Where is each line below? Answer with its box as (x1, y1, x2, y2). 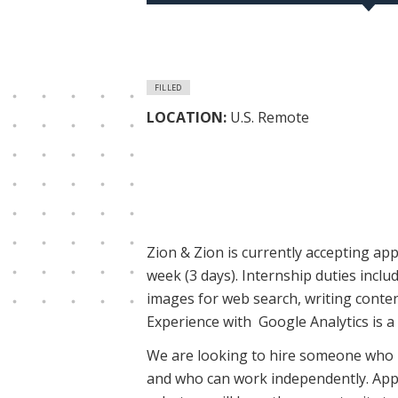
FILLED (154, 82, 182, 93)
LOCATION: (146, 107, 230, 127)
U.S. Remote (229, 107, 309, 127)
